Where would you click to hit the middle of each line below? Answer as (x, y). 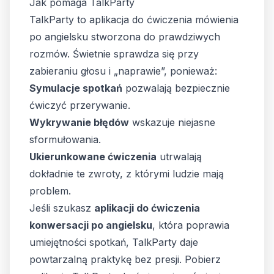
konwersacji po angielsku (91, 225)
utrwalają (179, 157)
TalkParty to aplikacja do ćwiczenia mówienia (134, 20)
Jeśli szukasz (62, 208)
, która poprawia (191, 225)
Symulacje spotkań (76, 88)
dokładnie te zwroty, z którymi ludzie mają (127, 174)
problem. (50, 191)
